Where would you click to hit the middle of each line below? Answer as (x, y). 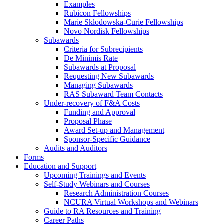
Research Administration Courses (116, 193)
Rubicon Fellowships (97, 13)
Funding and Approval (100, 112)
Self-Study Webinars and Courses (97, 184)
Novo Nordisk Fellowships (107, 31)
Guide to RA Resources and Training (102, 211)
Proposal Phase (88, 121)
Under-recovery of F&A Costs (92, 103)
